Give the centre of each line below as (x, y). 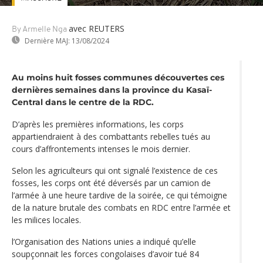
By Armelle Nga (39, 29)
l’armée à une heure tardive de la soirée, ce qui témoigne (119, 195)
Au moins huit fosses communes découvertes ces (118, 77)
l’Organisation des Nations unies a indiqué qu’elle (104, 241)
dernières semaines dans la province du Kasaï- (112, 90)
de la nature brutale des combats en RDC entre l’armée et (121, 207)
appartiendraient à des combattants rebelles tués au (111, 136)
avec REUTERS (97, 28)
